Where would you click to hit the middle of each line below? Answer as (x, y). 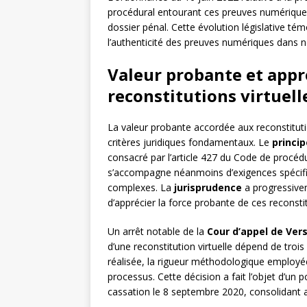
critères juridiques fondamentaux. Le (190, 143)
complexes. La (141, 188)
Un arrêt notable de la (157, 232)
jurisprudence (208, 188)
